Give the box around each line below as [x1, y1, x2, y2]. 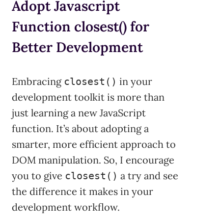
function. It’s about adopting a [12, 122, 149, 135]
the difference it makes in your [12, 185, 153, 198]
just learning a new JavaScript [12, 107, 146, 119]
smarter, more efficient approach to [12, 138, 176, 151]
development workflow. [12, 201, 120, 214]
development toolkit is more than [12, 91, 165, 104]
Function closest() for [12, 17, 149, 35]
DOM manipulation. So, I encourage [12, 154, 174, 166]
